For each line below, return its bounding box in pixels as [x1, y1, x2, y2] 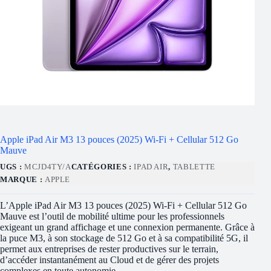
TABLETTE [172, 162, 215, 171]
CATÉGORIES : [71, 162, 134, 171]
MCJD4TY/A [24, 162, 71, 171]
